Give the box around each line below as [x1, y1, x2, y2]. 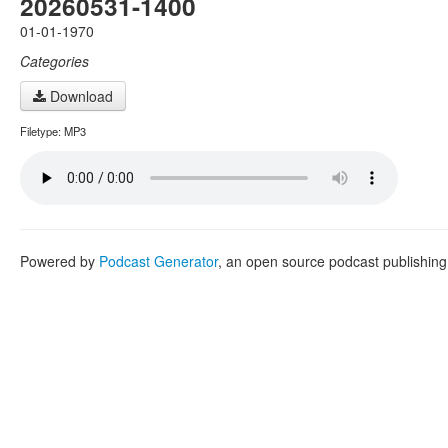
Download [46, 86, 113, 106]
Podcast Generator [99, 251, 218, 271]
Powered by [20, 251, 99, 271]
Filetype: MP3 [20, 123, 86, 139]
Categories [20, 51, 89, 71]
